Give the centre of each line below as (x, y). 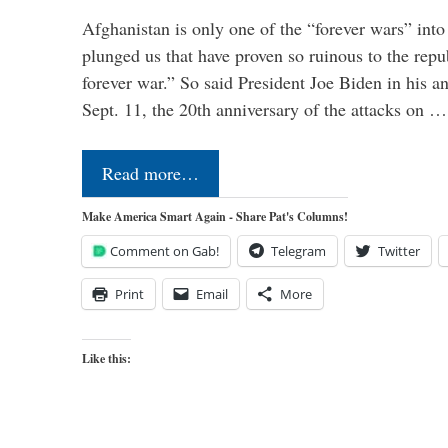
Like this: (106, 359)
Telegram (298, 251)
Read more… (150, 173)
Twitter (399, 251)
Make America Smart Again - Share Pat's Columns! (215, 217)
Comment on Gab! (164, 251)
